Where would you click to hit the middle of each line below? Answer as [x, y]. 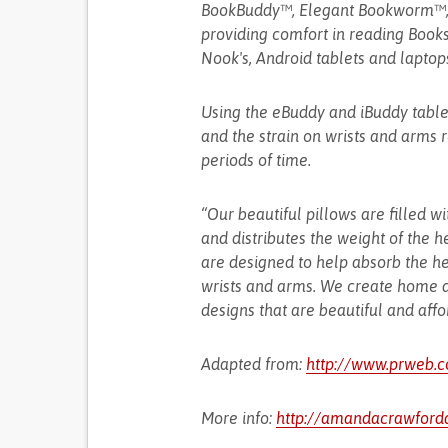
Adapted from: [253, 364]
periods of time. [255, 160]
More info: [238, 418]
